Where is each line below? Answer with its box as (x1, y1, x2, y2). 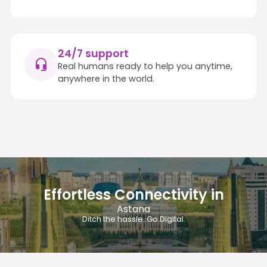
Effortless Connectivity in (43, 185, 224, 205)
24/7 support (58, 46, 129, 61)
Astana (117, 202, 150, 216)
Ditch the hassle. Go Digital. (82, 214, 185, 225)
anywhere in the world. (58, 72, 154, 85)
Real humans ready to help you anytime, (58, 60, 232, 72)
